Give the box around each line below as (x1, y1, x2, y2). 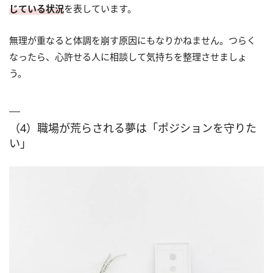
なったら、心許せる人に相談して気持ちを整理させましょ (9, 50, 247, 63)
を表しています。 (64, 2, 136, 15)
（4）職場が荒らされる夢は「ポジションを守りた (9, 120, 257, 135)
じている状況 (9, 2, 64, 15)
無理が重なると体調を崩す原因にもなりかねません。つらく (9, 34, 256, 46)
